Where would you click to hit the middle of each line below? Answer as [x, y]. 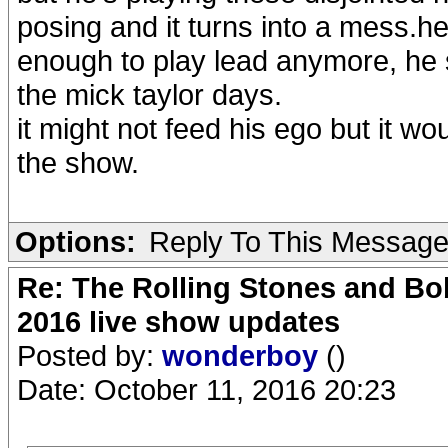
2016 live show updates [178, 321]
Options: [75, 241]
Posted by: [89, 355]
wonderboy [244, 355]
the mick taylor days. [149, 94]
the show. [78, 162]
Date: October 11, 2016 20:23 [206, 389]
